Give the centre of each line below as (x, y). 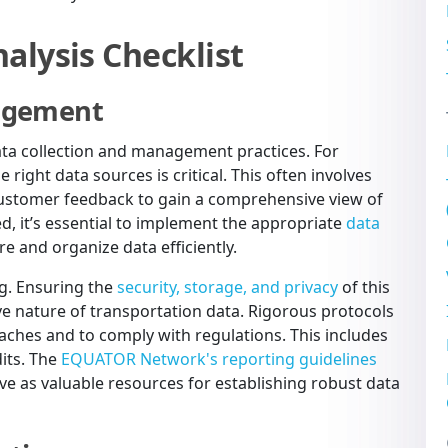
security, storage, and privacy (227, 286)
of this (364, 286)
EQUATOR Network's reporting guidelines (219, 358)
